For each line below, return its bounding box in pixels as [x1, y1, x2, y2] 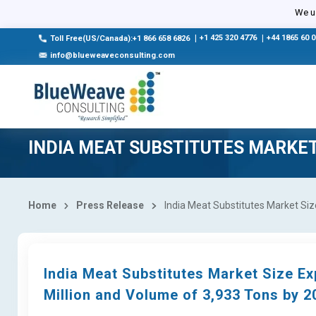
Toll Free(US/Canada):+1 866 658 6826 [50, 34, 190, 43]
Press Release [76, 200, 145, 211]
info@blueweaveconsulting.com [50, 51, 175, 60]
